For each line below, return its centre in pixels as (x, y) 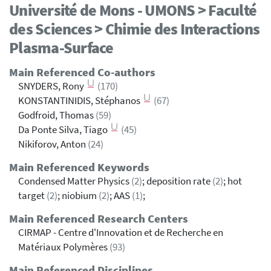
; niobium (78, 196)
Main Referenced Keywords (79, 168)
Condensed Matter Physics (75, 181)
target (32, 196)
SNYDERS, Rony (52, 87)
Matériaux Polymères (64, 247)
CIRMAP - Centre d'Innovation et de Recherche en (121, 233)
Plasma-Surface (61, 48)
